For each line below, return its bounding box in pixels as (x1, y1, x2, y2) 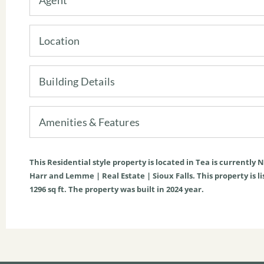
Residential (47, 156, 91, 167)
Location (39, 34, 80, 47)
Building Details (39, 74, 115, 88)
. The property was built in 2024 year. (64, 183, 204, 194)
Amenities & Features (39, 115, 140, 128)
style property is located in (91, 156, 196, 167)
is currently (210, 156, 258, 167)
